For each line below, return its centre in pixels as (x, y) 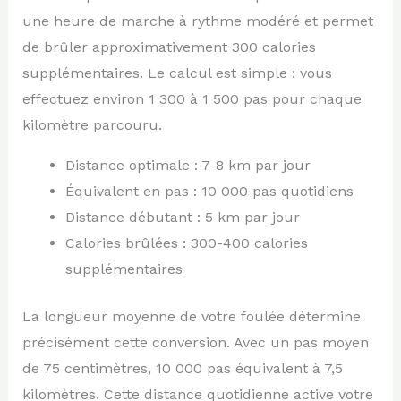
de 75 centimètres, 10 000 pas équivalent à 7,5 (182, 368)
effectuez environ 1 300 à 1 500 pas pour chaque (192, 98)
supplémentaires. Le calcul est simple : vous (177, 73)
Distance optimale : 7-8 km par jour (188, 165)
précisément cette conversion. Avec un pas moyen (195, 342)
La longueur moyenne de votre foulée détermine (191, 316)
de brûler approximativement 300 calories (169, 47)
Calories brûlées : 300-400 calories (186, 243)
